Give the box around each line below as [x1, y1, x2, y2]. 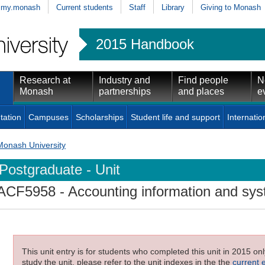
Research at [20, 75, 70, 85]
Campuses [28, 112, 69, 122]
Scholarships [76, 112, 124, 122]
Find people [178, 75, 228, 85]
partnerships [99, 86, 151, 96]
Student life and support [131, 112, 220, 122]
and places [178, 86, 224, 96]
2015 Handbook [96, 35, 194, 52]
